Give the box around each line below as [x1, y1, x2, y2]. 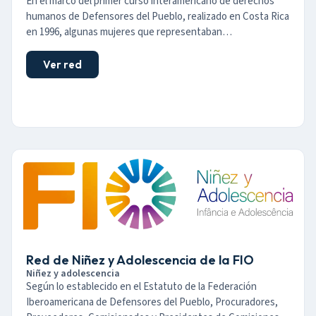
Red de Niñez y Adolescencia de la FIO [26, 252, 254, 269]
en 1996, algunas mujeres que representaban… [26, 25, 232, 40]
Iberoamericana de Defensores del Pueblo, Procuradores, [26, 295, 278, 310]
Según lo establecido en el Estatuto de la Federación [26, 279, 257, 295]
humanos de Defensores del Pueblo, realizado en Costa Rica [26, 9, 289, 25]
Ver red [43, 57, 82, 71]
